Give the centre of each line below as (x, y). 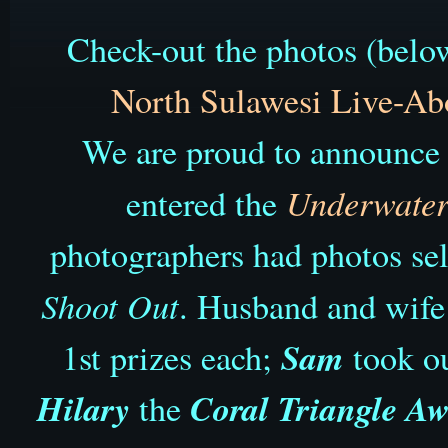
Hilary (83, 407)
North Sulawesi (220, 99)
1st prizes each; (171, 356)
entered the (206, 202)
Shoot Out (110, 304)
